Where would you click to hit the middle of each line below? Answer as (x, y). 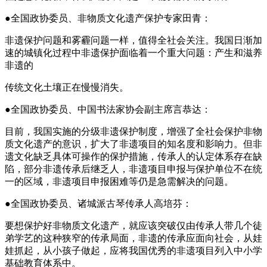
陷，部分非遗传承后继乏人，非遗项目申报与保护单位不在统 (133, 169)
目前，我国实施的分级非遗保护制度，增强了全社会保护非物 (133, 131)
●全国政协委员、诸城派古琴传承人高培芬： (98, 203)
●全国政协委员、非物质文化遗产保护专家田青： (108, 18)
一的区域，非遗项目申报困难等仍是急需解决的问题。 (119, 181)
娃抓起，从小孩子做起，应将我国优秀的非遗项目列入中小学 (133, 250)
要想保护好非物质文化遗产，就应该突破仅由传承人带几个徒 (133, 225)
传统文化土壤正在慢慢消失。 (67, 87)
